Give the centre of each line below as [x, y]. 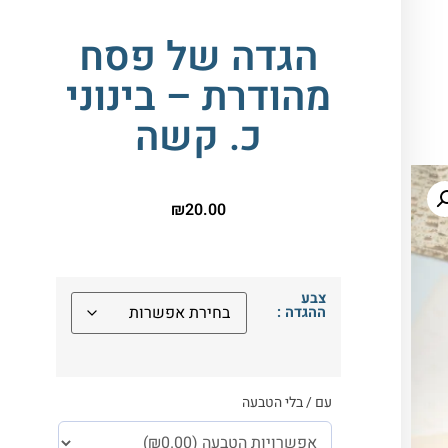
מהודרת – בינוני [198, 98]
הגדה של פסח [198, 58]
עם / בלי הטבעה [287, 402]
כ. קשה [198, 138]
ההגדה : [301, 312]
